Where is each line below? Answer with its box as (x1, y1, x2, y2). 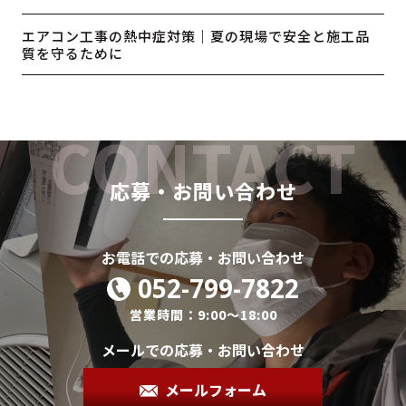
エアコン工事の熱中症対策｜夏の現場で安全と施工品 (22, 25, 371, 45)
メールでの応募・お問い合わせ (101, 339, 304, 362)
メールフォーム (165, 379, 266, 401)
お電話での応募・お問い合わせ (101, 246, 304, 269)
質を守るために (22, 43, 124, 63)
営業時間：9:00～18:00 (129, 305, 277, 324)
